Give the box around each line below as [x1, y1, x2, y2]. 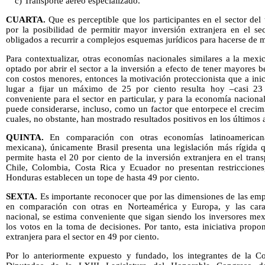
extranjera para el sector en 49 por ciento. [6, 232, 159, 242]
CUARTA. [6, 15, 46, 25]
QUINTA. [6, 132, 44, 143]
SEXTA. [6, 192, 37, 202]
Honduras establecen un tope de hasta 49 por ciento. [6, 173, 199, 183]
